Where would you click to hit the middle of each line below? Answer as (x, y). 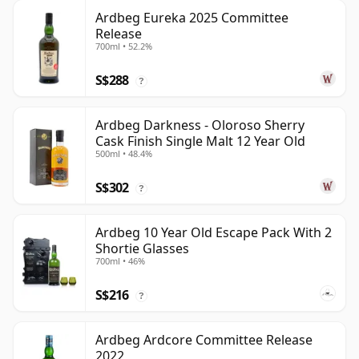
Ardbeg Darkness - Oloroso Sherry (200, 125)
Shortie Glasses (142, 249)
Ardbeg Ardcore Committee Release (204, 340)
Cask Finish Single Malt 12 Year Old (200, 141)
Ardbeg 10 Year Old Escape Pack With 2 (214, 233)
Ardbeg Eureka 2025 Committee (192, 18)
